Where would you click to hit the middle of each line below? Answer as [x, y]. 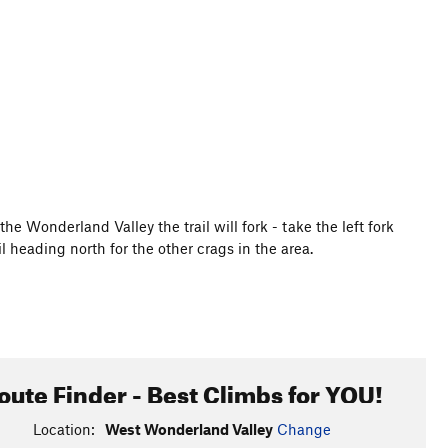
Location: [63, 429]
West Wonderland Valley [188, 429]
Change [303, 429]
